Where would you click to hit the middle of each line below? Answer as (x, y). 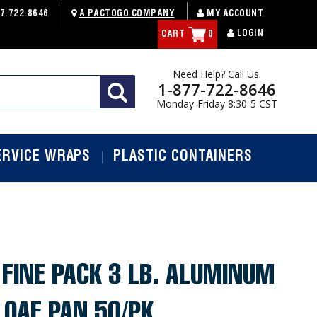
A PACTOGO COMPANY (127, 14)
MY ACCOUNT (234, 14)
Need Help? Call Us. (217, 74)
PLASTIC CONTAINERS (183, 158)
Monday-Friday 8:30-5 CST (217, 104)
